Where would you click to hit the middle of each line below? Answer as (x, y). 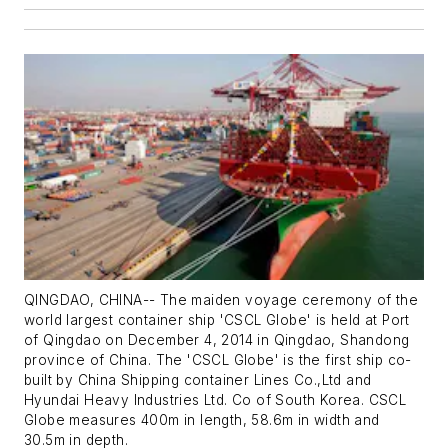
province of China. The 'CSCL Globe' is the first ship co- (218, 359)
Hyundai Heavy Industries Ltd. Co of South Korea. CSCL (215, 399)
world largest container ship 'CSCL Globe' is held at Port (217, 319)
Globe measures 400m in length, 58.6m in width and (202, 419)
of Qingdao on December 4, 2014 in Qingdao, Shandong (217, 339)
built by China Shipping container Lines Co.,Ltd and (198, 379)
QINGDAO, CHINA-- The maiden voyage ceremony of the (221, 299)
